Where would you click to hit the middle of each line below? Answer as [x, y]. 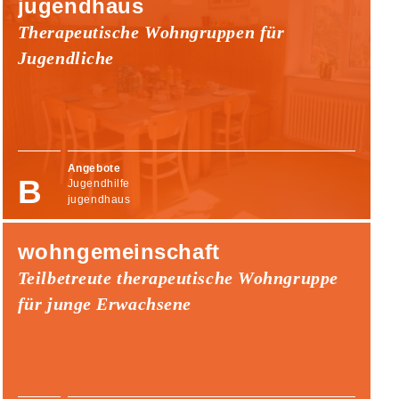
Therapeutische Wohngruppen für [151, 32]
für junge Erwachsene [104, 303]
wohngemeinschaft [118, 251]
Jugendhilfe [98, 184]
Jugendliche [65, 57]
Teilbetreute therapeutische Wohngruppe [178, 277]
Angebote [94, 168]
